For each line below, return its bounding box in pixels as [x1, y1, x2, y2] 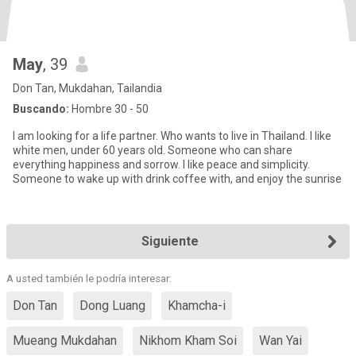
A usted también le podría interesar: [6, 273, 172, 284]
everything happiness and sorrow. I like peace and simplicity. [13, 158, 310, 171]
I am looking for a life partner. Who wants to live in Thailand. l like [13, 130, 331, 142]
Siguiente [141, 234, 199, 249]
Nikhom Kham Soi [139, 333, 237, 348]
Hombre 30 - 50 [69, 103, 149, 115]
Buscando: [13, 103, 69, 115]
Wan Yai [259, 333, 302, 348]
